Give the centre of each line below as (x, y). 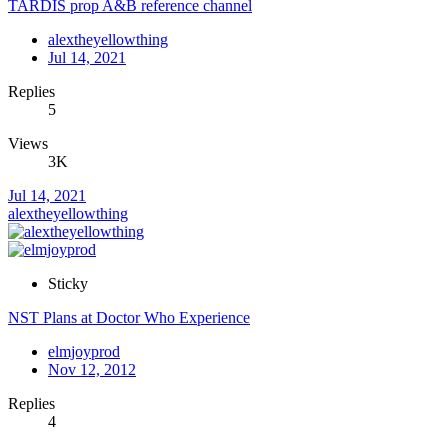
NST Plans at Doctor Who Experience (129, 318)
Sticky (68, 284)
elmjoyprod (84, 352)
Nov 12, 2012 (92, 370)
